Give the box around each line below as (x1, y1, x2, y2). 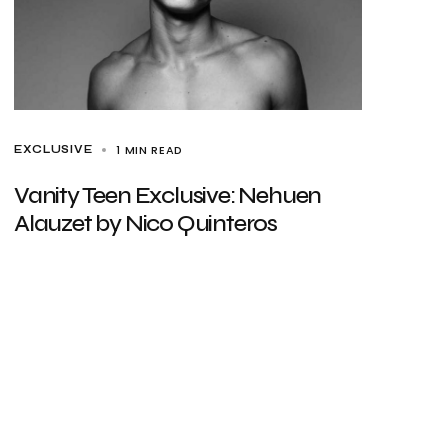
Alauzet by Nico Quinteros (14, 209, 278, 238)
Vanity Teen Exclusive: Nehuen (14, 181, 322, 210)
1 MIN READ (116, 142, 184, 158)
